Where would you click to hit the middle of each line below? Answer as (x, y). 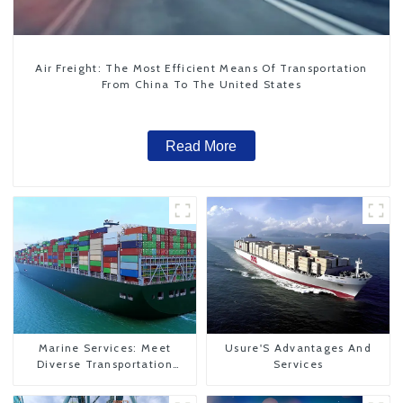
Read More (201, 146)
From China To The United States (201, 85)
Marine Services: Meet (105, 347)
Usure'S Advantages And (298, 347)
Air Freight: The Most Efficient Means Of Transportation (201, 68)
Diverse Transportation (104, 363)
